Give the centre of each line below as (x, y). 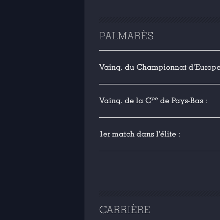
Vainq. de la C (125, 101)
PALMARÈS (126, 36)
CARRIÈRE (125, 210)
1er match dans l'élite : (140, 134)
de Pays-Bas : (183, 101)
